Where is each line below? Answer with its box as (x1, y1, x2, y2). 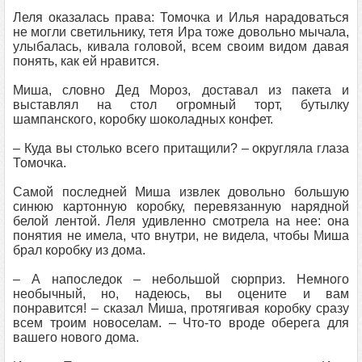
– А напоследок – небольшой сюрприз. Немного (13, 272, 349, 286)
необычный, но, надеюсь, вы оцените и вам (13, 287, 349, 301)
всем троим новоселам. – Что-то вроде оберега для (13, 316, 349, 330)
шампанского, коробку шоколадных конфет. (13, 112, 273, 126)
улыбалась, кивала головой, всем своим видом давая (13, 40, 349, 53)
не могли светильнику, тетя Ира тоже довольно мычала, (13, 25, 349, 39)
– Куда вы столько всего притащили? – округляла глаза (13, 141, 349, 155)
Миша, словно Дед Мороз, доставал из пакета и (13, 83, 349, 97)
